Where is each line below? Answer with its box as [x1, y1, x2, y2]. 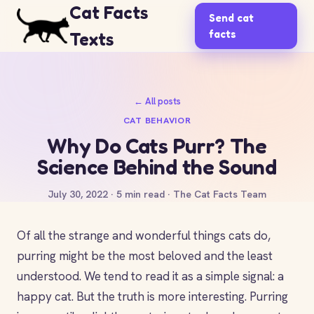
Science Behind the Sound [37, 154, 277, 179]
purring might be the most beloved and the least [17, 248, 273, 264]
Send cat [209, 11, 254, 25]
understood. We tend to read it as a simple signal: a [17, 268, 284, 284]
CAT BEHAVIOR [123, 114, 191, 126]
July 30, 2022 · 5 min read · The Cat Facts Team [48, 188, 266, 200]
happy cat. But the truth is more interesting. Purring [17, 289, 288, 304]
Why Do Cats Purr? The [47, 133, 267, 158]
